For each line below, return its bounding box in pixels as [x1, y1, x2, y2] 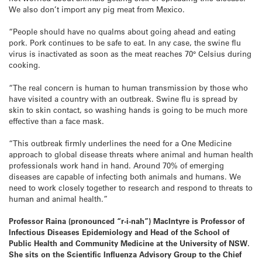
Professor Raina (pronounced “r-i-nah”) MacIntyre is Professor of [9, 215, 244, 226]
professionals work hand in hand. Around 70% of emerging [9, 160, 224, 170]
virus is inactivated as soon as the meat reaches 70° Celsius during [9, 49, 251, 59]
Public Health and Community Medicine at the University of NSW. [9, 237, 250, 248]
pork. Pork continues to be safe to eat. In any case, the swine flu [9, 37, 241, 48]
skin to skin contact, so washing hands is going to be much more [9, 104, 247, 115]
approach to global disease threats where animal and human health [9, 149, 253, 159]
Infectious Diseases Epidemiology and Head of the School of [9, 226, 229, 237]
